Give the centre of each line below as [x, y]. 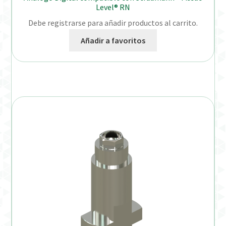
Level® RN [113, 7]
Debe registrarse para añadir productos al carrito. [113, 22]
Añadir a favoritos [113, 40]
